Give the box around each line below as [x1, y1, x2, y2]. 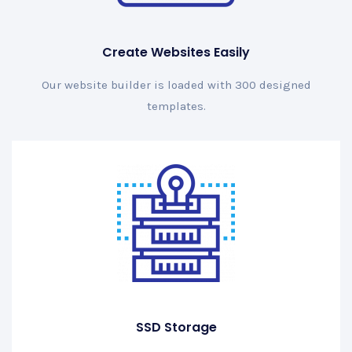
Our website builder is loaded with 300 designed [41, 78, 311, 93]
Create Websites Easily [102, 43, 250, 62]
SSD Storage [135, 318, 217, 337]
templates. [146, 99, 206, 114]
